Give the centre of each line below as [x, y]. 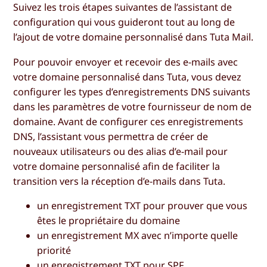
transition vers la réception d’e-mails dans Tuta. [119, 181]
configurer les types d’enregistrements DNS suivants [132, 91]
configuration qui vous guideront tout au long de [124, 22]
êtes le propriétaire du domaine [109, 220]
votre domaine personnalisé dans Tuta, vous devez [128, 77]
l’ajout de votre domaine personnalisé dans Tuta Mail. [133, 37]
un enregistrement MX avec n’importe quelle [138, 235]
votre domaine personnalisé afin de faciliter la [117, 166]
